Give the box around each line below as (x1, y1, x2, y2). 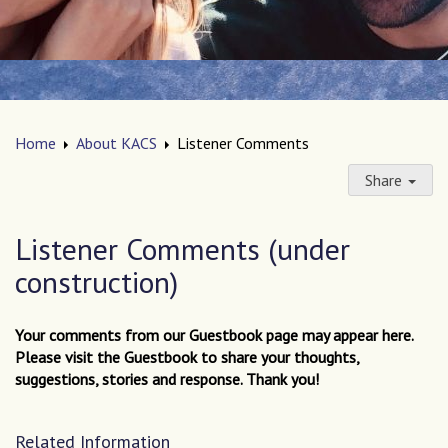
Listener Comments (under (15, 229, 350, 268)
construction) (15, 262, 178, 301)
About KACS (76, 133, 157, 153)
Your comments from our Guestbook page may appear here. (15, 325, 417, 345)
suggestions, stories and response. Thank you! (15, 369, 319, 389)
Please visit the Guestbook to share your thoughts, (15, 347, 359, 367)
